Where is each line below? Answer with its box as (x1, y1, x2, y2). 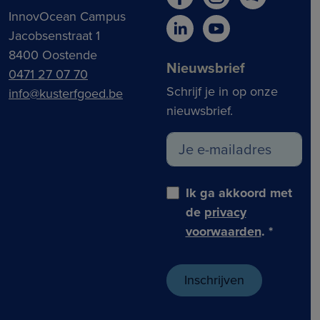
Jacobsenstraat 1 (9, 26, 100, 45)
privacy (204, 202, 246, 221)
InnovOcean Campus (9, 6, 126, 26)
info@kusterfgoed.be (9, 84, 123, 103)
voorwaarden (185, 221, 261, 241)
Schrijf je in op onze (166, 81, 278, 101)
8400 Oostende (9, 45, 97, 64)
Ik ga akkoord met (185, 183, 292, 202)
